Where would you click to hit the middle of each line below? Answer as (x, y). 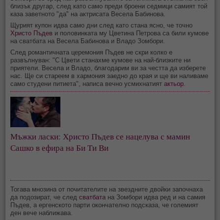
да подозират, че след (45, 197)
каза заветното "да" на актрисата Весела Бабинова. (88, 14)
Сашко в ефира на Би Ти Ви (60, 148)
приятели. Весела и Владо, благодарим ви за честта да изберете (108, 68)
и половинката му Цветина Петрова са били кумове (131, 33)
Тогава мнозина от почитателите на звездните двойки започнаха (107, 190)
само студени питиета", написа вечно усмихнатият (87, 83)
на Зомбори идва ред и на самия (156, 197)
